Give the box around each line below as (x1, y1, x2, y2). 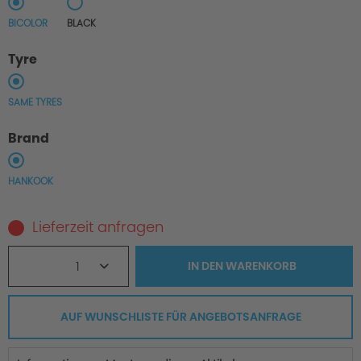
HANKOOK (8, 174, 53, 189)
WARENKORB (225, 258, 297, 275)
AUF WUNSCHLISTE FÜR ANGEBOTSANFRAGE (60, 309, 301, 326)
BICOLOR (8, 16, 48, 31)
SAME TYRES (8, 95, 62, 110)
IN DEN (187, 258, 223, 275)
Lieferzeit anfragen (32, 217, 164, 238)
